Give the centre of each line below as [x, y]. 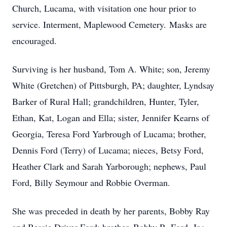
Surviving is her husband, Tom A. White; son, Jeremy [111, 69]
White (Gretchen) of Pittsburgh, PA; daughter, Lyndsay [113, 85]
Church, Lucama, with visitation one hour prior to [104, 8]
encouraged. [34, 41]
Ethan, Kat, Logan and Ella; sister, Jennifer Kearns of [111, 118]
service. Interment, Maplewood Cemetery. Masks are [109, 24]
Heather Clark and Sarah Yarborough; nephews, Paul [109, 166]
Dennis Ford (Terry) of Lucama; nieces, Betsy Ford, [108, 150]
